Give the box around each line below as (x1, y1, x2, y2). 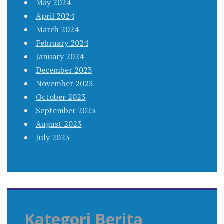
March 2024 (35, 23, 79, 35)
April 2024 (35, 10, 74, 21)
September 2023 (35, 104, 96, 116)
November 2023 (35, 77, 93, 89)
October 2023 (35, 91, 86, 102)
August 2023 (35, 118, 82, 129)
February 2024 (35, 37, 88, 48)
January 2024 (35, 50, 84, 62)
